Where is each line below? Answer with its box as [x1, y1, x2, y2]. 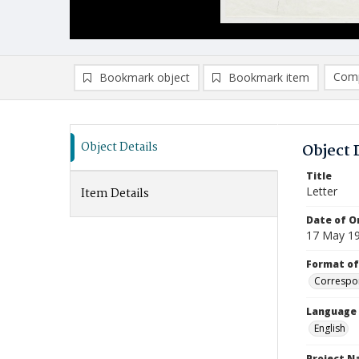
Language [306, 305, 357, 318]
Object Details [81, 138, 158, 157]
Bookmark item [228, 70, 309, 85]
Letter [306, 184, 337, 199]
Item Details [81, 184, 149, 204]
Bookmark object [99, 70, 190, 85]
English [314, 321, 345, 335]
